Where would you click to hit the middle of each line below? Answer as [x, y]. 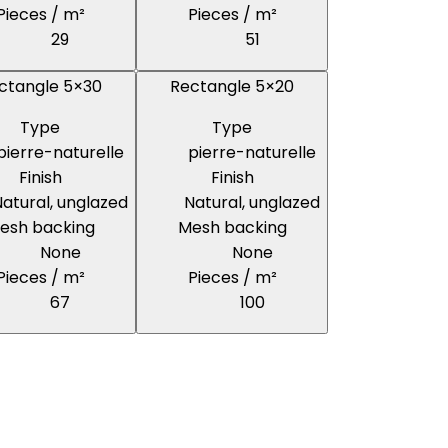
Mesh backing [232, 228]
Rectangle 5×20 [232, 87]
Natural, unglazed [252, 203]
